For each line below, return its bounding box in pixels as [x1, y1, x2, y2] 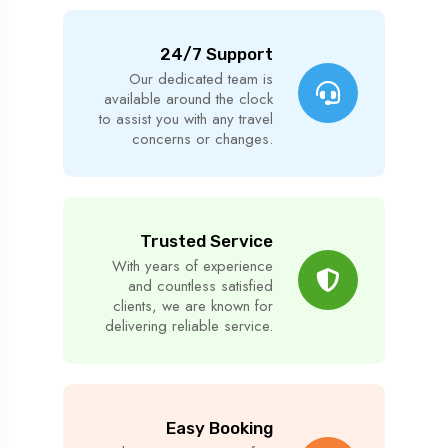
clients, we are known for [112, 294, 273, 317]
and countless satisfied [127, 274, 273, 297]
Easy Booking [165, 417, 273, 438]
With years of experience [111, 254, 273, 277]
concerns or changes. [131, 127, 273, 150]
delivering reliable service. [104, 314, 273, 337]
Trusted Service [139, 230, 273, 251]
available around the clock [103, 87, 273, 110]
